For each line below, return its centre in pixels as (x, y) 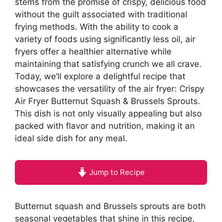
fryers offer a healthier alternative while (93, 51)
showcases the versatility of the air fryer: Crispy (110, 88)
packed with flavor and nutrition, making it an (105, 126)
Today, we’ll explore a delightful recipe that (100, 76)
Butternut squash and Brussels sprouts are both (110, 206)
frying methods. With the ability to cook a (97, 27)
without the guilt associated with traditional (101, 14)
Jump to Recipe (116, 172)
